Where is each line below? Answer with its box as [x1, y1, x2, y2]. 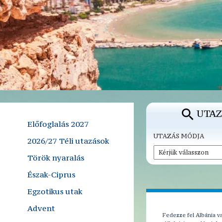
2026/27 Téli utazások [27, 136, 109, 146]
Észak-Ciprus [27, 169, 75, 179]
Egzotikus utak [27, 186, 82, 196]
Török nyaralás [27, 153, 84, 163]
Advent [27, 203, 55, 213]
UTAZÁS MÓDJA [154, 132, 204, 140]
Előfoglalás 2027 [27, 119, 89, 129]
